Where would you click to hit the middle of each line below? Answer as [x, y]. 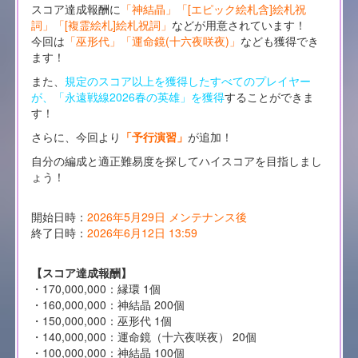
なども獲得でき [279, 40]
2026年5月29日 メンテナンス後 [167, 216]
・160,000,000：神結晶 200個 [107, 304]
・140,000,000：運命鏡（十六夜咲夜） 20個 [143, 336]
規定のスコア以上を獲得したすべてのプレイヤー [187, 80]
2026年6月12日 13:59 [142, 232]
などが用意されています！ [239, 24]
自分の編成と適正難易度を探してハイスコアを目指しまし [176, 160]
